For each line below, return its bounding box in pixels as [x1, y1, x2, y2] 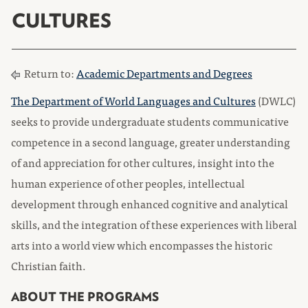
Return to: [22, 64, 76, 82]
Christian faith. [11, 256, 86, 274]
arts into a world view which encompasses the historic [11, 236, 272, 254]
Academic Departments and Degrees [76, 64, 252, 82]
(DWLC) [256, 91, 296, 109]
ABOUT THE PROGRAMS [11, 289, 159, 304]
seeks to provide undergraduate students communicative [11, 112, 289, 130]
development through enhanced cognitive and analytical [11, 195, 288, 212]
